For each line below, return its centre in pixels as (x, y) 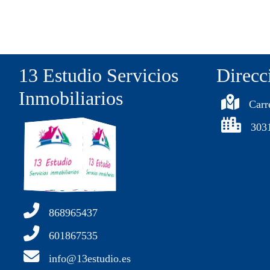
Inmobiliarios (71, 99)
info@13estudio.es (90, 259)
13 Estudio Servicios (99, 76)
